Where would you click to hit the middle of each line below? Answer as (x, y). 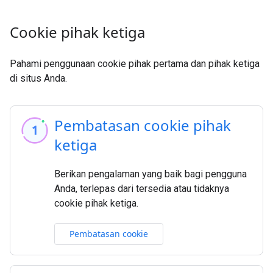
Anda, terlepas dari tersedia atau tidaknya (142, 189)
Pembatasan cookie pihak (143, 125)
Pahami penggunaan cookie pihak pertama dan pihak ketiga (135, 64)
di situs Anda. (38, 78)
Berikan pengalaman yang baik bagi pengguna (151, 174)
